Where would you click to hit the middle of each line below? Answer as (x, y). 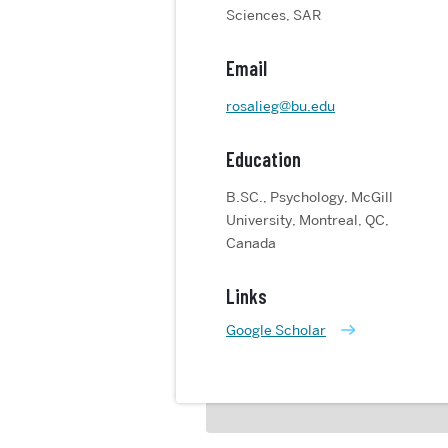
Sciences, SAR (273, 15)
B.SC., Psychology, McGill (309, 197)
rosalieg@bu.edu (280, 106)
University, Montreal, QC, (307, 220)
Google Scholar (276, 330)
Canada (251, 243)
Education (263, 159)
